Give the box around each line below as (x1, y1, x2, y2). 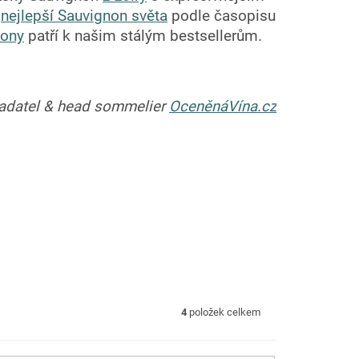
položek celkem (187, 306, 260, 319)
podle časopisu (167, 7, 276, 26)
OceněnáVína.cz (169, 98, 276, 116)
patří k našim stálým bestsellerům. (24, 27, 262, 46)
